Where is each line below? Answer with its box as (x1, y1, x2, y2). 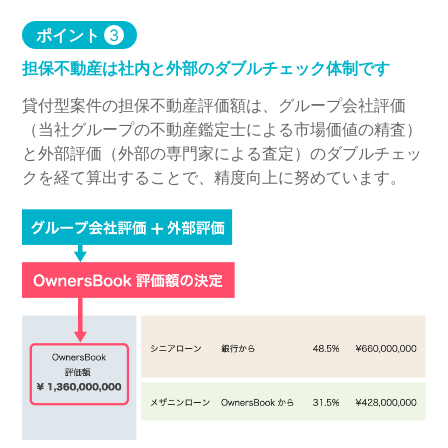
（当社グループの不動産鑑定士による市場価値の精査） (22, 119, 423, 140)
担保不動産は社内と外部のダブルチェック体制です (22, 58, 391, 79)
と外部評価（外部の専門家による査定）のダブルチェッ (22, 143, 423, 164)
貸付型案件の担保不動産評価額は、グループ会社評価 (22, 95, 407, 116)
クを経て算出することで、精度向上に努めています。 (22, 167, 407, 188)
